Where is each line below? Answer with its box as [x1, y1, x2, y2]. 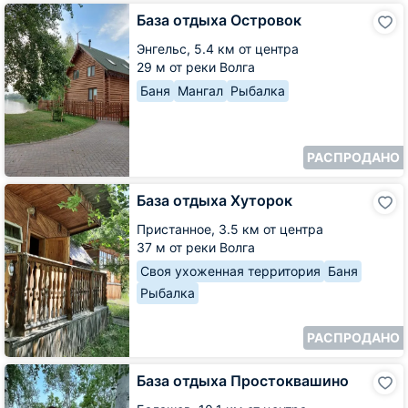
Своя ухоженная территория [140, 262, 321, 279]
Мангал [178, 82, 223, 98]
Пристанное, [137, 220, 219, 237]
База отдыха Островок [137, 10, 301, 29]
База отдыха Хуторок [137, 190, 292, 209]
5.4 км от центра [194, 40, 299, 56]
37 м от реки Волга [137, 239, 255, 255]
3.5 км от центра [219, 220, 323, 237]
